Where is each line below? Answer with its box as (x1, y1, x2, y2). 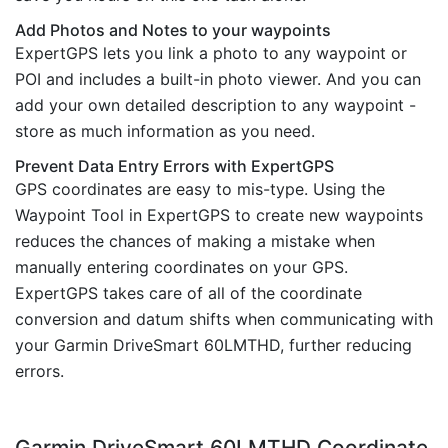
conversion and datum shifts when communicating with (15, 308, 433, 329)
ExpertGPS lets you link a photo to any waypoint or (15, 42, 407, 63)
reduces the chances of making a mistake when (15, 230, 375, 251)
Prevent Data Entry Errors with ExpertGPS (15, 155, 334, 176)
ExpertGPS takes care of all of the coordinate (15, 282, 362, 303)
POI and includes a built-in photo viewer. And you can (15, 68, 421, 89)
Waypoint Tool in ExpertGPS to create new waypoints (15, 204, 423, 225)
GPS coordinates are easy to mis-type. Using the (15, 178, 385, 199)
